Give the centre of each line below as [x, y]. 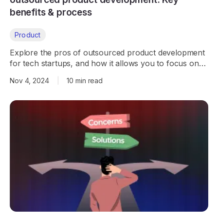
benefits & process [51, 12]
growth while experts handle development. [87, 74]
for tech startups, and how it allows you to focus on [104, 63]
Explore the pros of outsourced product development [107, 52]
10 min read [84, 80]
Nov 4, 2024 [29, 80]
